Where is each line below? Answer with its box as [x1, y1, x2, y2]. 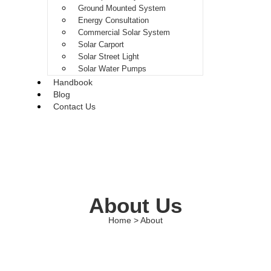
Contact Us [53, 102, 96, 111]
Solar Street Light [78, 52, 139, 61]
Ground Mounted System [78, 4, 166, 13]
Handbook [53, 77, 93, 87]
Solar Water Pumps [78, 64, 146, 73]
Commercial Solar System [78, 28, 170, 37]
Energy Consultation [78, 16, 149, 25]
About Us [89, 194, 182, 217]
